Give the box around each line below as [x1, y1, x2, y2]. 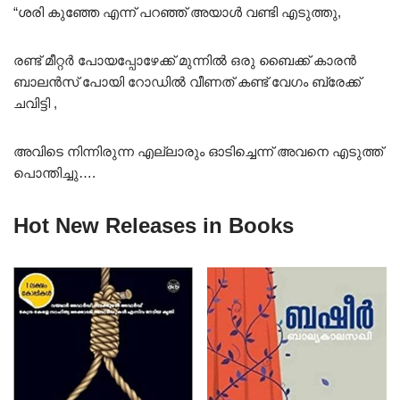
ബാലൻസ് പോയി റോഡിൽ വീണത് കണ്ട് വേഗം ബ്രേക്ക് [13, 74, 361, 90]
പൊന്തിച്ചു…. [13, 165, 96, 181]
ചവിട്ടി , [13, 96, 57, 112]
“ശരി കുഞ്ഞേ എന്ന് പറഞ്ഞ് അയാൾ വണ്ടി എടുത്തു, [13, 4, 341, 21]
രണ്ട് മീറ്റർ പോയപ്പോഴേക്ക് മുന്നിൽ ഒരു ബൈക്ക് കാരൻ [13, 53, 356, 69]
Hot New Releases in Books [13, 213, 294, 238]
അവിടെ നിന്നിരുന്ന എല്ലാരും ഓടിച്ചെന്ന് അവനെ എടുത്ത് [13, 144, 383, 160]
